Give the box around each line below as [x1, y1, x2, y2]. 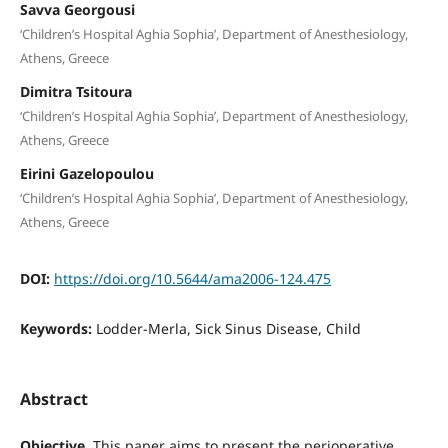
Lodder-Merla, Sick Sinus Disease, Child [95, 318, 361, 338]
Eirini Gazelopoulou [19, 163, 154, 183]
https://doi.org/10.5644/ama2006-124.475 [53, 268, 331, 288]
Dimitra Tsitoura [19, 81, 132, 101]
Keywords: [19, 318, 96, 338]
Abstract [19, 387, 88, 410]
